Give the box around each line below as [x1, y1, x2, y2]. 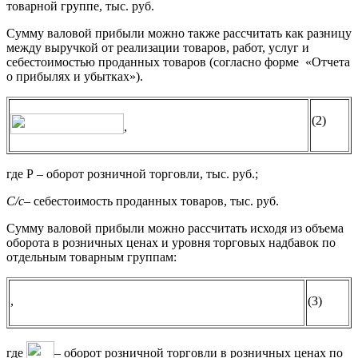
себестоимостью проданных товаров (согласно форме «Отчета [6, 55, 350, 70]
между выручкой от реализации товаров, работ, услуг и [6, 41, 309, 55]
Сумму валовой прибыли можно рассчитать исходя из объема [6, 221, 344, 236]
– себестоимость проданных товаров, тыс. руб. [24, 194, 279, 209]
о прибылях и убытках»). [6, 70, 143, 84]
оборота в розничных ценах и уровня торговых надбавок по [6, 236, 336, 250]
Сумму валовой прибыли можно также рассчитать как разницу [6, 26, 352, 41]
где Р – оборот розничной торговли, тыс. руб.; [6, 167, 258, 181]
